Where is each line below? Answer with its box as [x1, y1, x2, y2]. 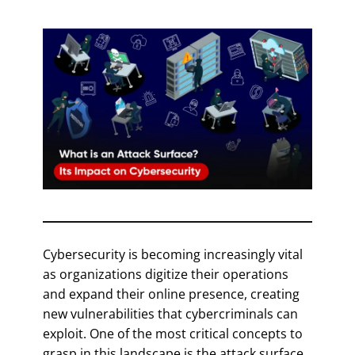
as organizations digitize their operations [43, 265, 288, 283]
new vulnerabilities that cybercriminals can [43, 304, 298, 323]
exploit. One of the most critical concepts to [43, 324, 303, 342]
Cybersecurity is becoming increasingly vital [43, 245, 303, 263]
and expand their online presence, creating [43, 284, 300, 303]
